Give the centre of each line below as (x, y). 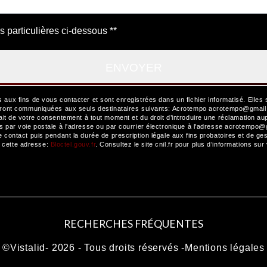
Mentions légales (225, 248)
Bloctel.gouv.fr (75, 144)
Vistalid (28, 248)
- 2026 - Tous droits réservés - (115, 248)
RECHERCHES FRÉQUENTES (133, 224)
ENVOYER (133, 68)
